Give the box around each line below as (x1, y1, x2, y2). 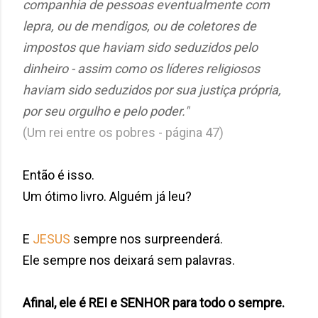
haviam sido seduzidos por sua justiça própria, (23, 82, 281, 97)
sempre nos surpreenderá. (73, 231, 223, 246)
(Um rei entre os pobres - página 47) (23, 124, 226, 140)
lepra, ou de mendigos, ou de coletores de (23, 18, 256, 33)
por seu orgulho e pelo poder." (23, 103, 192, 119)
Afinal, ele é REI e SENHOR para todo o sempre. (23, 295, 285, 310)
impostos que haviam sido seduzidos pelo (23, 39, 258, 55)
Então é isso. (23, 167, 97, 182)
